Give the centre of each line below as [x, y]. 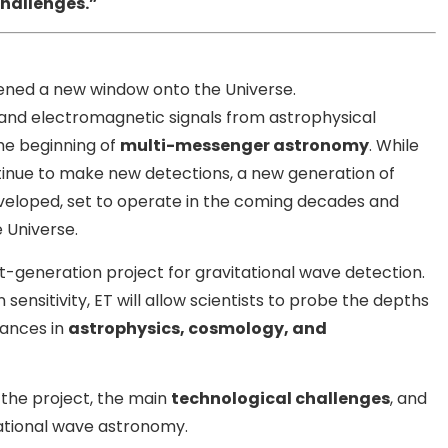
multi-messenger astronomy [244, 146]
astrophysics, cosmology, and [197, 328]
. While [394, 146]
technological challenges [280, 399]
